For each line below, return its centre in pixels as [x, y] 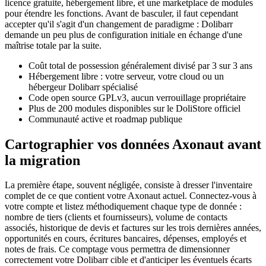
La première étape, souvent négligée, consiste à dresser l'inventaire [129, 185]
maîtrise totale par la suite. [53, 45]
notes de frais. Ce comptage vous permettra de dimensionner [117, 249]
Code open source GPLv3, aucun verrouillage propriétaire [137, 97]
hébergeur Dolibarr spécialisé [83, 87]
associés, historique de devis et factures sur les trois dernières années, [133, 228]
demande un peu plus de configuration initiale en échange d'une [123, 34]
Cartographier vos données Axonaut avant [133, 144]
